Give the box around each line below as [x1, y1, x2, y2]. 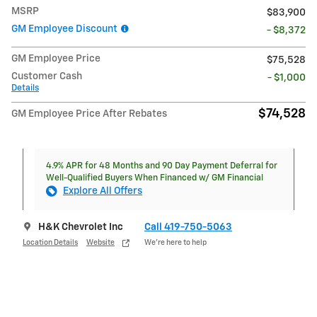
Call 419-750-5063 [144, 221, 232, 232]
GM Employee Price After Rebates [11, 108, 167, 119]
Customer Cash [11, 71, 82, 81]
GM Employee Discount [11, 23, 120, 34]
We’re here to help [144, 239, 207, 247]
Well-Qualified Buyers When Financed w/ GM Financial [46, 173, 263, 183]
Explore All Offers [63, 185, 142, 196]
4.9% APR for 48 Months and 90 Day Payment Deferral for [46, 161, 277, 171]
